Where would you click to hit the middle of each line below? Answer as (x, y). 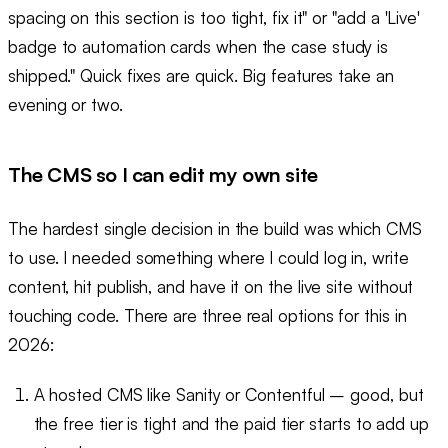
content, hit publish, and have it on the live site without (211, 286)
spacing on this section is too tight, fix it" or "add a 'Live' (214, 17)
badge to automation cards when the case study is (198, 46)
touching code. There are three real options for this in (207, 315)
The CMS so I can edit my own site (163, 175)
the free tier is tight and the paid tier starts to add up (231, 423)
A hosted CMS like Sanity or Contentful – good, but (228, 394)
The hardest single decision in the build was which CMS (215, 228)
